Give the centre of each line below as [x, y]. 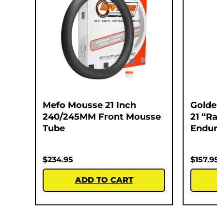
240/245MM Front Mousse [102, 116]
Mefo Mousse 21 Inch [89, 105]
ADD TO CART [104, 180]
